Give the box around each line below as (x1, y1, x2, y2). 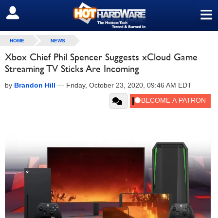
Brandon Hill (14, 81, 55, 89)
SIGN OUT (7, 8, 50, 18)
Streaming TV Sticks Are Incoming (5, 63, 139, 74)
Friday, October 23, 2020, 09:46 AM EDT (66, 81, 192, 89)
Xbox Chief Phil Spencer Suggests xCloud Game (5, 51, 198, 63)
